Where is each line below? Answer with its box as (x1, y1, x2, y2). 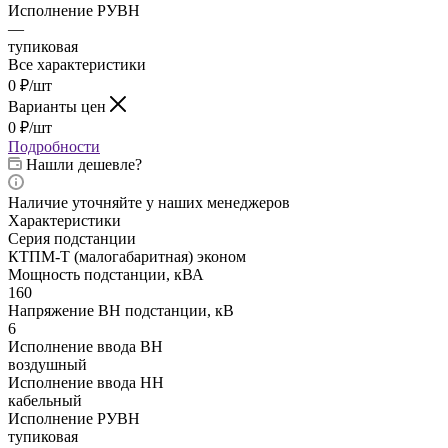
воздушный (8, 355, 87, 373)
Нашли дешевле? (26, 155, 142, 173)
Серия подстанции (8, 229, 136, 247)
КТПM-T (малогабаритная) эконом (8, 247, 246, 265)
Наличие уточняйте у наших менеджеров (8, 193, 290, 211)
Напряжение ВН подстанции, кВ (8, 301, 234, 319)
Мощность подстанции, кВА (8, 265, 204, 283)
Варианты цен (8, 97, 110, 115)
